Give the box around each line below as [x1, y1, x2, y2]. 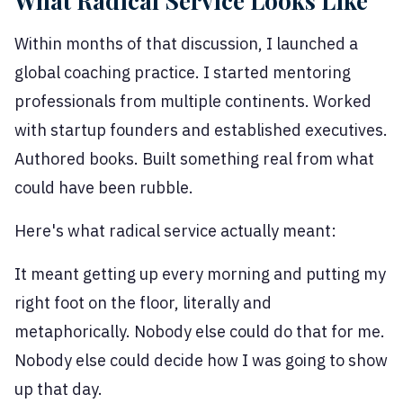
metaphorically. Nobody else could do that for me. [14, 321, 385, 343]
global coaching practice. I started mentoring [14, 62, 351, 84]
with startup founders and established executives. [14, 120, 388, 141]
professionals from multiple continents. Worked [14, 91, 372, 112]
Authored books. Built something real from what [14, 148, 374, 170]
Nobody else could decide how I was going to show [14, 350, 388, 372]
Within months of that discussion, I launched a [14, 33, 358, 55]
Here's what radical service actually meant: [14, 220, 336, 242]
